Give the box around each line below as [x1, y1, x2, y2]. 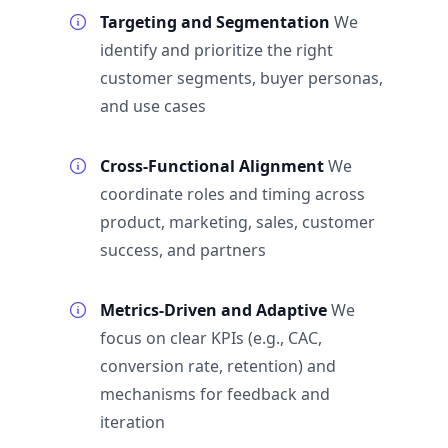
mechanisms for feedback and [100, 383, 330, 405]
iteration [100, 411, 165, 433]
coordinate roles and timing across [100, 183, 365, 205]
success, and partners [100, 239, 266, 261]
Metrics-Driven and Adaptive [100, 299, 331, 321]
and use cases [100, 95, 206, 117]
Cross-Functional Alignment [100, 155, 328, 177]
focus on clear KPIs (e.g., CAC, [100, 327, 322, 349]
